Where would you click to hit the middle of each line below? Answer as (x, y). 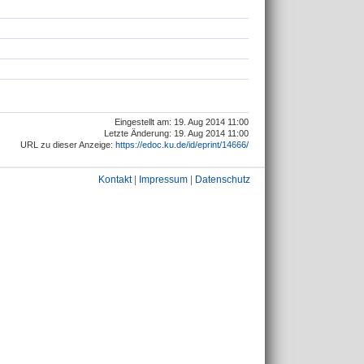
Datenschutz (223, 180)
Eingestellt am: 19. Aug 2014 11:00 (182, 121)
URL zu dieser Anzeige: (68, 144)
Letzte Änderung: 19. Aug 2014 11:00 (176, 133)
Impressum (163, 180)
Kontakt (115, 180)
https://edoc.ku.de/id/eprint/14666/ (182, 144)
